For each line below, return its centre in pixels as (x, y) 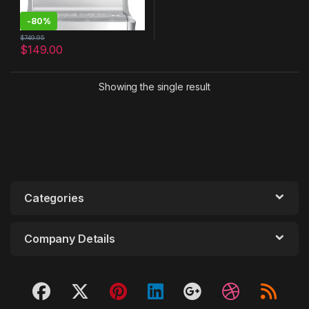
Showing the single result (154, 87)
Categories (54, 198)
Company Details (70, 239)
